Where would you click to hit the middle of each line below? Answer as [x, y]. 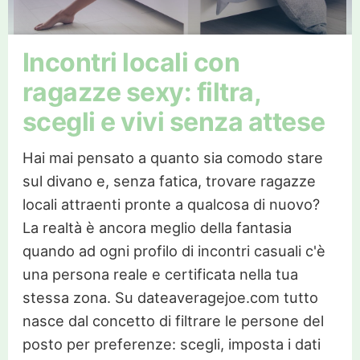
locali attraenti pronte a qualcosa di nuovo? [171, 204]
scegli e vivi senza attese [174, 121]
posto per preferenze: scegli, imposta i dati [171, 344]
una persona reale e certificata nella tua [160, 274]
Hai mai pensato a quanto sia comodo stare [172, 157]
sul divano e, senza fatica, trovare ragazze [169, 180]
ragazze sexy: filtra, [141, 92]
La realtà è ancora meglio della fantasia [157, 227]
